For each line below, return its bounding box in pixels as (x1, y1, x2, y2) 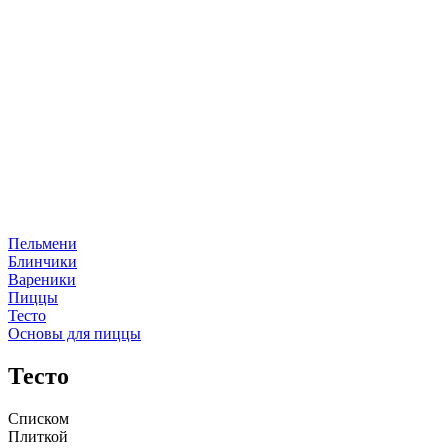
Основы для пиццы (8, 325, 141, 342)
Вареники (8, 271, 76, 288)
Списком (8, 409, 69, 427)
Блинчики (8, 253, 77, 270)
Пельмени (8, 235, 77, 252)
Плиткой (8, 427, 68, 445)
